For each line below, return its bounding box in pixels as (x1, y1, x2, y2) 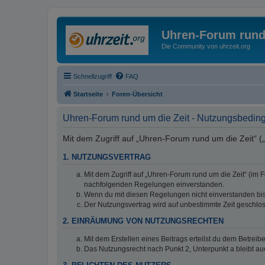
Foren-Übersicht (112, 90, 163, 98)
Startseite (73, 90, 103, 98)
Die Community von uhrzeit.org (161, 43, 250, 50)
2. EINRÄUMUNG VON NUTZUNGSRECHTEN (63, 217, 224, 226)
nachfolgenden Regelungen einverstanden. (84, 180, 224, 189)
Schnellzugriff (73, 72, 112, 80)
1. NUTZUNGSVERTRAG (63, 153, 151, 161)
